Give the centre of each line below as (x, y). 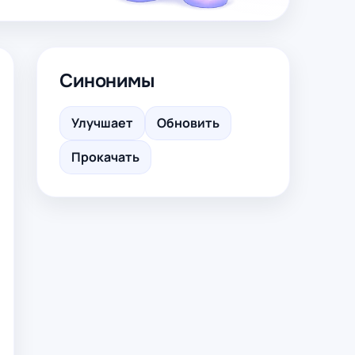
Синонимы (107, 81)
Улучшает (102, 123)
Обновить (188, 123)
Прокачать (105, 157)
